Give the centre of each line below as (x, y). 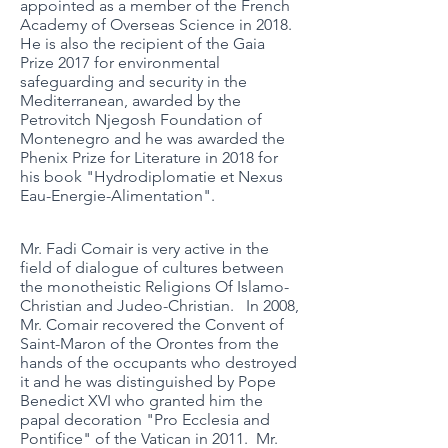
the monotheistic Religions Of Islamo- (154, 286)
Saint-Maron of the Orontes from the (149, 343)
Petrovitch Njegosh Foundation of (141, 119)
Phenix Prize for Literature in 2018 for (149, 157)
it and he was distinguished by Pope (148, 381)
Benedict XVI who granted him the (141, 400)
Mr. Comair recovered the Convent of (152, 324)
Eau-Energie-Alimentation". (117, 195)
